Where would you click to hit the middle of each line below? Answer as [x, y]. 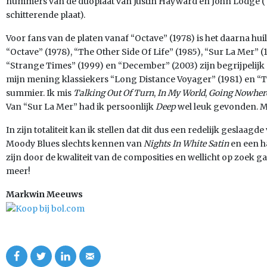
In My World [181, 93]
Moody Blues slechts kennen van [75, 144]
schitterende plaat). [46, 15]
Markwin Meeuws [44, 194]
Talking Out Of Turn [114, 93]
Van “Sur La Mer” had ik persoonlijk [81, 107]
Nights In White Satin [187, 144]
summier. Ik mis [40, 93]
